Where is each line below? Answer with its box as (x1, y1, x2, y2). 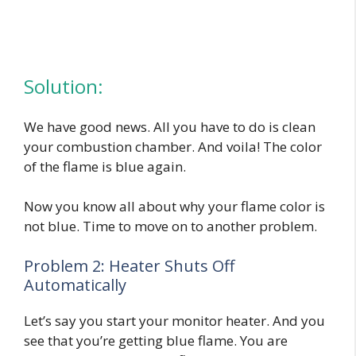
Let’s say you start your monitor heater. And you (24, 311, 325, 330)
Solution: (24, 72, 103, 99)
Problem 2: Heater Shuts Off (24, 254, 234, 277)
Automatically (24, 273, 126, 296)
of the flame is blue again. (24, 157, 189, 176)
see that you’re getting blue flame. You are (24, 331, 288, 350)
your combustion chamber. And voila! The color (24, 137, 322, 156)
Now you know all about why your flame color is (24, 197, 325, 216)
